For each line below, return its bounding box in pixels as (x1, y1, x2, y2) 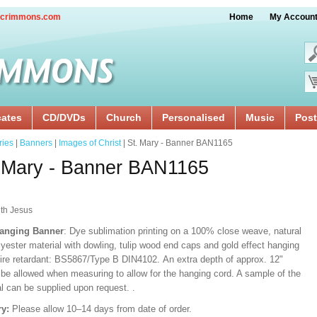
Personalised (162, 112, 225, 123)
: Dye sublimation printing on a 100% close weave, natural (64, 226, 301, 236)
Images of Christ (59, 138, 121, 148)
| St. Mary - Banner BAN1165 (121, 138, 233, 148)
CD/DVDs (42, 112, 86, 123)
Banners (20, 138, 52, 148)
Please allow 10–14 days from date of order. (12, 304, 200, 314)
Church (106, 112, 142, 123)
